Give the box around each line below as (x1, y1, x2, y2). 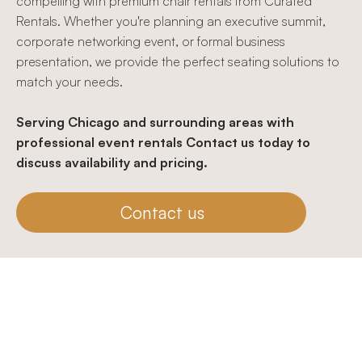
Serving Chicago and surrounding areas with (15, 113, 294, 130)
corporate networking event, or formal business (15, 32, 285, 49)
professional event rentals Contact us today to (15, 133, 310, 150)
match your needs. (15, 73, 123, 90)
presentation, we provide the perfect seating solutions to (15, 53, 339, 69)
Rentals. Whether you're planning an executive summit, (15, 12, 326, 29)
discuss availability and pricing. (15, 154, 208, 170)
